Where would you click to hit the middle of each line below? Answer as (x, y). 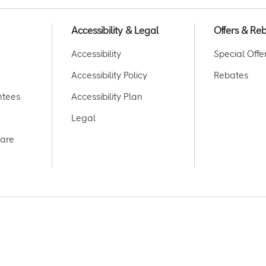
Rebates (231, 75)
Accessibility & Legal (115, 30)
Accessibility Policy (109, 75)
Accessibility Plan (107, 97)
